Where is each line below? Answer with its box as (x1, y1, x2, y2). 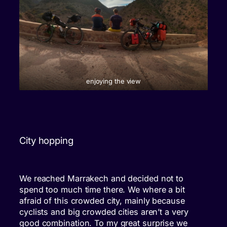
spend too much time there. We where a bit (19, 184, 185, 195)
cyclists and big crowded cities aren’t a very (19, 207, 188, 217)
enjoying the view (86, 77, 141, 86)
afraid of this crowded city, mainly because (19, 196, 185, 206)
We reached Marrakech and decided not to (19, 173, 184, 184)
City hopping (19, 134, 73, 146)
